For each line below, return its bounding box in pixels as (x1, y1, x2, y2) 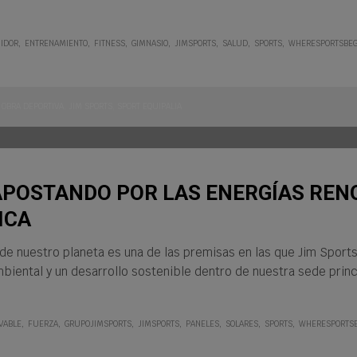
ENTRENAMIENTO (25, 37, 88, 49)
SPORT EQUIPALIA (117, 101, 182, 112)
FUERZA (28, 319, 58, 329)
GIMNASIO (131, 37, 168, 49)
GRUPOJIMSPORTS (65, 319, 131, 329)
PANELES (186, 319, 219, 329)
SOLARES (226, 319, 258, 329)
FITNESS (94, 37, 125, 49)
